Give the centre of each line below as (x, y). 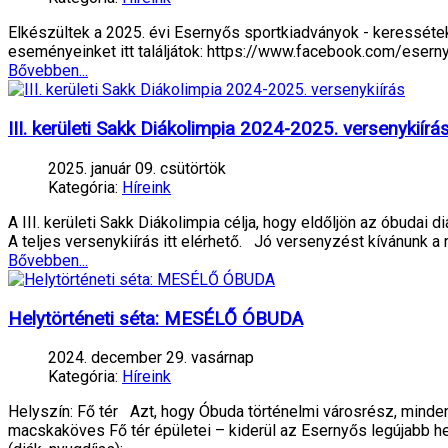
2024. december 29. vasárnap (151, 358)
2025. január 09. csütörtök (137, 168)
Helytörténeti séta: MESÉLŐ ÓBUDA (155, 318)
